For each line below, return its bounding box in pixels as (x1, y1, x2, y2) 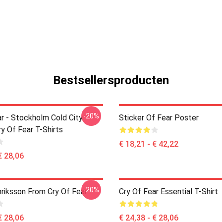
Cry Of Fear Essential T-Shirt (119, 187, 218, 196)
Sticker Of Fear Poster (119, 113, 199, 122)
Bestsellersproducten (53, 73, 169, 87)
